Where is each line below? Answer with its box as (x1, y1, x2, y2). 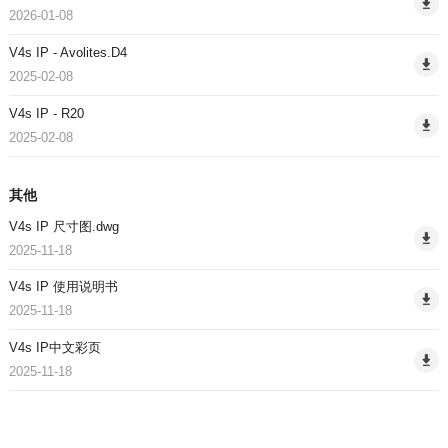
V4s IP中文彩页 (8, 340, 101, 356)
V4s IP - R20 (8, 105, 84, 121)
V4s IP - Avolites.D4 (8, 44, 127, 60)
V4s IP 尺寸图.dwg (8, 218, 119, 234)
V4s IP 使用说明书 (8, 279, 118, 295)
